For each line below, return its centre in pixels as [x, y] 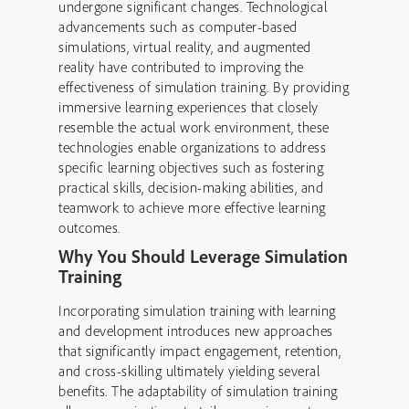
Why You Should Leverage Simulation [203, 256]
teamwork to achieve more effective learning [192, 207]
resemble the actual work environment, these [194, 127]
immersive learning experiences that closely [189, 107]
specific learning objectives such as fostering [191, 167]
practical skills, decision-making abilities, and [191, 187]
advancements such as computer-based [178, 26]
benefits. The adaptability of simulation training [198, 391]
